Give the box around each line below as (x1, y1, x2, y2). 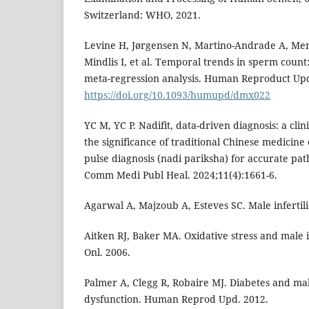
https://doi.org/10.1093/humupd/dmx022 (84, 88, 270, 102)
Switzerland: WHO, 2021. (84, 8, 201, 22)
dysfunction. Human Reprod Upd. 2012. (84, 292, 268, 306)
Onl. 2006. (84, 246, 130, 259)
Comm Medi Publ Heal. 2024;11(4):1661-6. (84, 168, 277, 182)
